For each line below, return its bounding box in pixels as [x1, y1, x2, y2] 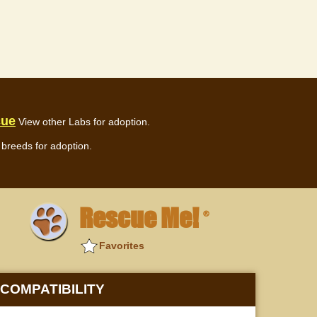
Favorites [99, 240, 144, 252]
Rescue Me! [79, 202, 203, 234]
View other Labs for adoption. [18, 117, 150, 127]
